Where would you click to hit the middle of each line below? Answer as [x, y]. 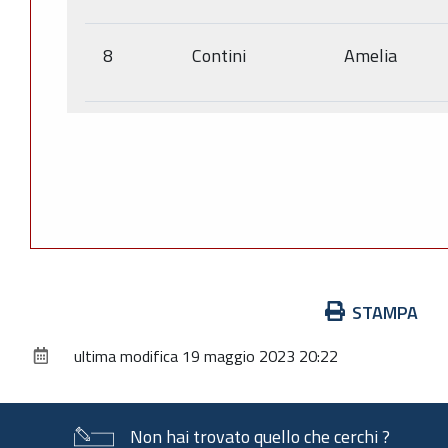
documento [71, 365]
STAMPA [385, 312]
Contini [219, 55]
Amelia [370, 55]
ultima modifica [126, 355]
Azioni [52, 311]
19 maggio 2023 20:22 [260, 355]
